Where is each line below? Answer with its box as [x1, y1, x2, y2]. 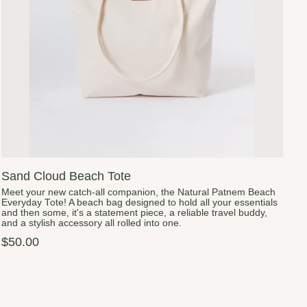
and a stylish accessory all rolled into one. [1, 218, 182, 229]
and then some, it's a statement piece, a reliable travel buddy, [1, 208, 268, 219]
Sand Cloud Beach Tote [1, 169, 132, 184]
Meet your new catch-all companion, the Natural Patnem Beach [1, 187, 276, 198]
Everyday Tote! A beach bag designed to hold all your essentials [1, 197, 278, 208]
